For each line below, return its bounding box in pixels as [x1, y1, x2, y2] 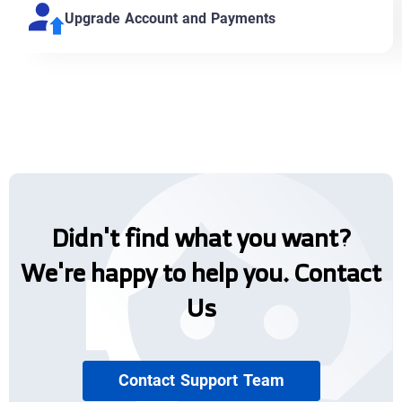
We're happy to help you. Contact [21, 250, 381, 294]
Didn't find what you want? [51, 215, 351, 259]
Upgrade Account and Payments [65, 4, 275, 32]
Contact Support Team [118, 365, 284, 396]
